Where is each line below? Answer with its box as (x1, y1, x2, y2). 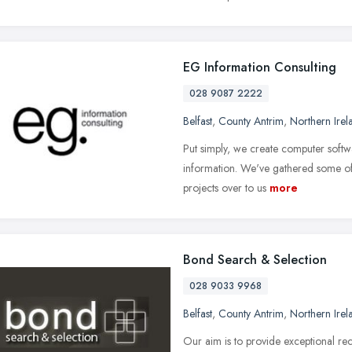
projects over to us (183, 179, 266, 196)
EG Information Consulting (183, 57, 336, 76)
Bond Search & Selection (183, 250, 327, 269)
